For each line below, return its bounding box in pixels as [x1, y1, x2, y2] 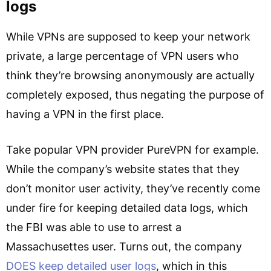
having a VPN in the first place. [6, 107, 164, 120]
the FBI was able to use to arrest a [6, 220, 181, 233]
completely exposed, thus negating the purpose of [6, 88, 264, 101]
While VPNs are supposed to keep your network [6, 30, 250, 43]
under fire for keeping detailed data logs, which [6, 201, 248, 214]
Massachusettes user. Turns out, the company [6, 240, 242, 253]
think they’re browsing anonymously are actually [6, 68, 255, 82]
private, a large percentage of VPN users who [6, 49, 239, 62]
